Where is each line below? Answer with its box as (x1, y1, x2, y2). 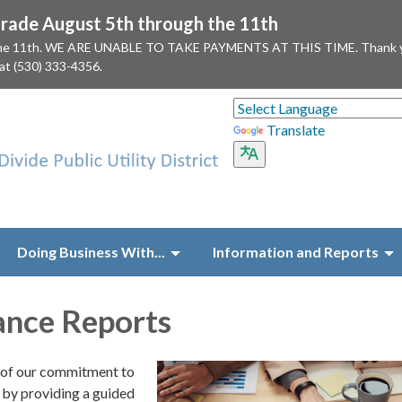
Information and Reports (213, 243, 379, 260)
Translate (266, 121, 325, 138)
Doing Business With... (17, 243, 165, 260)
